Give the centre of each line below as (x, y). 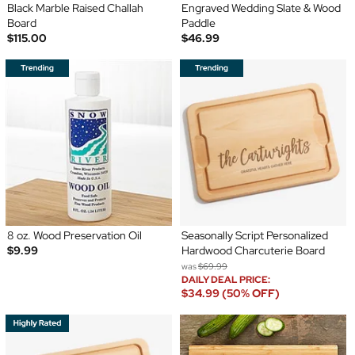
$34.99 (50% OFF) (231, 294)
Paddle (198, 23)
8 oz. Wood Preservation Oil (74, 236)
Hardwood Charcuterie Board (253, 251)
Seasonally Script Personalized (255, 236)
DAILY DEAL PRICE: (227, 280)
